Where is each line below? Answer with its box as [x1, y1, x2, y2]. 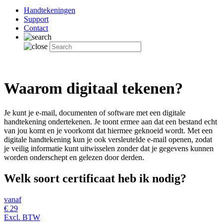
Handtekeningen [24, 6, 75, 14]
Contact [24, 24, 48, 32]
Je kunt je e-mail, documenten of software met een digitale [4, 108, 185, 117]
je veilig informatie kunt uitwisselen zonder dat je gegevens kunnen [4, 144, 214, 153]
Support [24, 15, 49, 23]
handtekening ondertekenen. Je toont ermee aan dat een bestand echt [4, 117, 217, 126]
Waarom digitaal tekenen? [4, 79, 183, 98]
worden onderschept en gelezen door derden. [4, 153, 144, 162]
